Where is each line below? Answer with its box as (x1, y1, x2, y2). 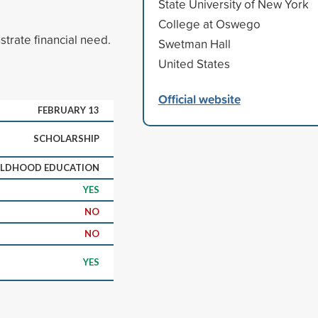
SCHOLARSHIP (33, 132, 99, 144)
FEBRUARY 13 (38, 104, 99, 116)
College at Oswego (158, 15, 261, 32)
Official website (158, 89, 241, 108)
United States (158, 55, 230, 72)
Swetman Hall (158, 35, 231, 52)
